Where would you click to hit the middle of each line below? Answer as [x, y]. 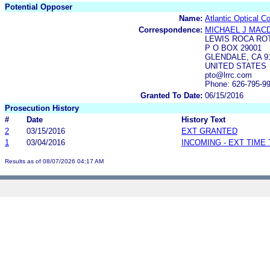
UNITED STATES [236, 66]
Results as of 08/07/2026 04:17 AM [54, 161]
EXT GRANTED [209, 131]
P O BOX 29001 [233, 48]
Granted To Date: [171, 95]
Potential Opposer [39, 7]
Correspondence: [171, 30]
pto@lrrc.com [228, 75]
